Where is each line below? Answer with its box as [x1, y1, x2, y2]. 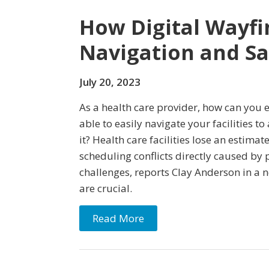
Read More [92, 211, 144, 225]
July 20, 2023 [79, 75, 141, 89]
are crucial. [79, 181, 132, 195]
